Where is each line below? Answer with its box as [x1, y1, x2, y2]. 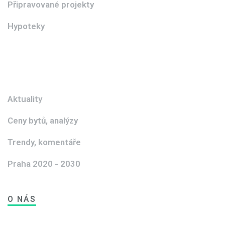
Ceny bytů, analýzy [8, 115, 78, 126]
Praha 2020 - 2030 [8, 158, 80, 169]
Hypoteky [8, 21, 45, 31]
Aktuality [8, 93, 42, 104]
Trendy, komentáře [8, 137, 81, 147]
